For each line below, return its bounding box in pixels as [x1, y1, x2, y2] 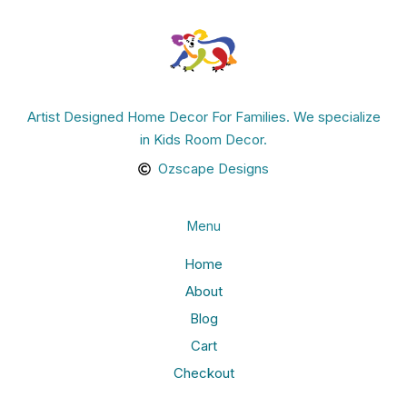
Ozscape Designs [158, 160, 270, 178]
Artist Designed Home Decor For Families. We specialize [26, 107, 381, 125]
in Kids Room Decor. [140, 130, 267, 148]
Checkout [173, 364, 234, 382]
